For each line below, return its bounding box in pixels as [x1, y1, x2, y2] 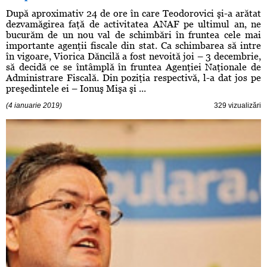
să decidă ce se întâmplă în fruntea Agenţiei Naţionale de [6, 61, 261, 73]
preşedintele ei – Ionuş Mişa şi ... [6, 83, 146, 95]
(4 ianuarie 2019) [6, 101, 62, 110]
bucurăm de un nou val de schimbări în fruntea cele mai [6, 29, 261, 41]
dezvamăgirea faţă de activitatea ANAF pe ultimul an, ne [6, 18, 261, 30]
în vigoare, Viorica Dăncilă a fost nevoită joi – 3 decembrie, [6, 51, 261, 63]
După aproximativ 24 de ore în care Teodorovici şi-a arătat [6, 8, 261, 20]
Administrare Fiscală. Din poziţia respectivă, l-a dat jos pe [6, 72, 261, 84]
